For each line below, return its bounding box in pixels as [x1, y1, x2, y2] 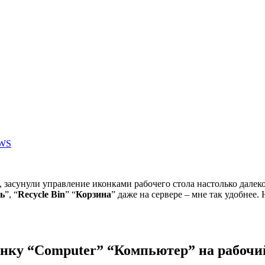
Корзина [76, 189, 111, 199]
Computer [34, 242, 96, 258]
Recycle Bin [18, 189, 65, 199]
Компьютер [114, 242, 188, 258]
